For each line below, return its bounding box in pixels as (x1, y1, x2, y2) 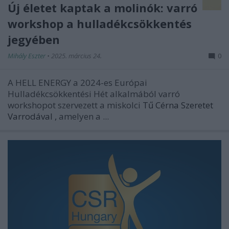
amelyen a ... (59, 110, 109, 122)
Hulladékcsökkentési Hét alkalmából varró (8, 88, 180, 100)
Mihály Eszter (8, 51, 47, 60)
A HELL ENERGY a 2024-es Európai (8, 77, 147, 88)
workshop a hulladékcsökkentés (8, 16, 192, 31)
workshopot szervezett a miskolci (8, 99, 143, 111)
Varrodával (8, 110, 55, 122)
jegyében (8, 32, 60, 47)
